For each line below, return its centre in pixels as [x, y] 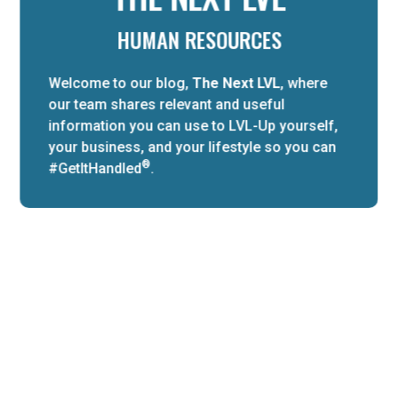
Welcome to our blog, [120, 83]
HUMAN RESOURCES [199, 40]
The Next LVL [236, 83]
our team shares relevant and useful [167, 104]
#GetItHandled [95, 168]
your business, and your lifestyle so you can [192, 147]
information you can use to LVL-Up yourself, [193, 125]
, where [304, 83]
